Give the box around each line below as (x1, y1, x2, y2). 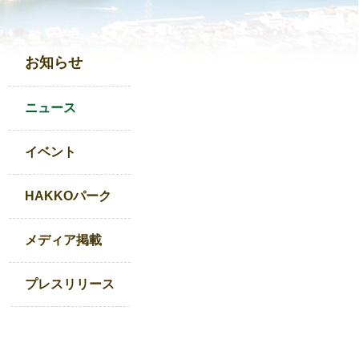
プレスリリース (25, 277, 115, 291)
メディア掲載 (25, 233, 102, 247)
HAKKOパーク (25, 189, 111, 203)
